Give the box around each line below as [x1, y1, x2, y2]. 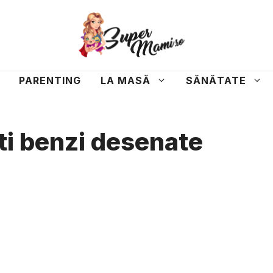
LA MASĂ [101, 74, 151, 87]
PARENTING [19, 74, 81, 87]
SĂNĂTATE [186, 74, 246, 87]
